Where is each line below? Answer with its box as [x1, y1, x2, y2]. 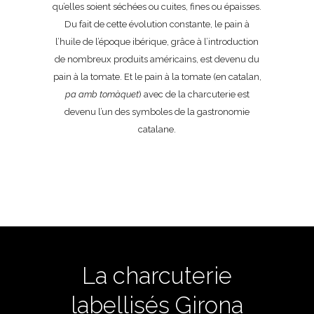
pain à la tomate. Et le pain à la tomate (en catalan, [53, 71, 261, 82]
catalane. [138, 124, 176, 135]
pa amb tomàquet [64, 89, 139, 100]
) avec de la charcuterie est [138, 89, 250, 100]
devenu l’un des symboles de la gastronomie [64, 107, 250, 117]
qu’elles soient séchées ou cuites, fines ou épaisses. [53, 1, 261, 12]
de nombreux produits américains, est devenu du [55, 54, 259, 64]
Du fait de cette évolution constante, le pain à [64, 19, 250, 29]
